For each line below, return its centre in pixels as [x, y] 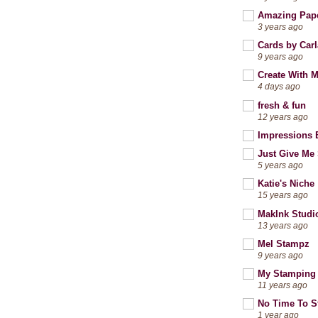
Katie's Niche [286, 184]
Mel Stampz [284, 243]
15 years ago [283, 195]
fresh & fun [282, 105]
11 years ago [283, 285]
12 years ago [283, 116]
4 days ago [279, 87]
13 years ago [283, 225]
